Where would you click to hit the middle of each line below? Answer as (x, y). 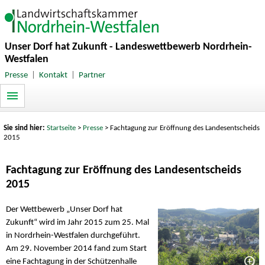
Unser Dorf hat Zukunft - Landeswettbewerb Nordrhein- (128, 47)
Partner (92, 75)
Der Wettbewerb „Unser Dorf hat (64, 210)
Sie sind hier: (25, 128)
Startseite (62, 128)
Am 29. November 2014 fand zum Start (76, 249)
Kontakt (53, 75)
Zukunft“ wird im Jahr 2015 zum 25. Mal (77, 223)
